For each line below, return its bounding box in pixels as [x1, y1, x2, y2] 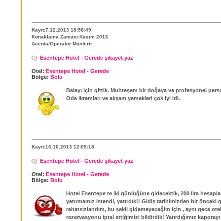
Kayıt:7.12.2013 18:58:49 [32, 27, 91, 33]
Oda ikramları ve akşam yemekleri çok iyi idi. [66, 95, 180, 102]
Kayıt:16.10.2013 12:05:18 [32, 144, 94, 149]
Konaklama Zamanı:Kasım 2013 [32, 34, 108, 39]
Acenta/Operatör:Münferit [32, 40, 92, 46]
